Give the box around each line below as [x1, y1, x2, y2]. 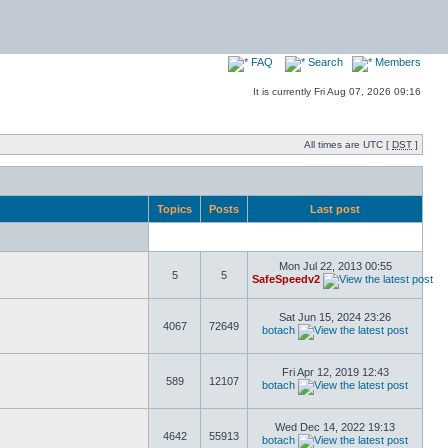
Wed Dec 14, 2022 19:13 [275, 421, 395, 433]
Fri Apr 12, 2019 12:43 [281, 366, 389, 378]
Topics [154, 203, 195, 215]
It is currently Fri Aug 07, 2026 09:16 [253, 86, 421, 97]
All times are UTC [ [304, 139, 392, 150]
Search [305, 56, 343, 68]
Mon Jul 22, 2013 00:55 [278, 260, 392, 272]
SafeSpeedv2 [252, 273, 320, 285]
